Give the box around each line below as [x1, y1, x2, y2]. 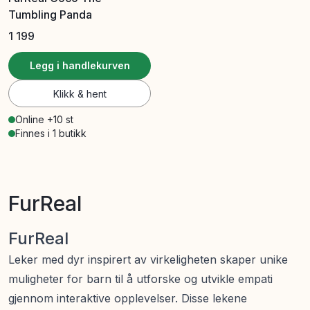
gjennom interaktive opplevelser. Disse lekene [8, 291, 247, 305]
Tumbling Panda [8, 7, 92, 21]
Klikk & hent [53, 87, 107, 100]
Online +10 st [15, 113, 73, 125]
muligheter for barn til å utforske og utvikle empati [8, 271, 273, 286]
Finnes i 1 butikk [15, 127, 86, 139]
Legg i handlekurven [29, 59, 130, 71]
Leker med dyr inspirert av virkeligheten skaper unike [8, 252, 288, 266]
